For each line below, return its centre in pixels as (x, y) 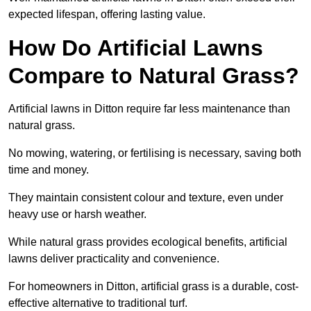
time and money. (49, 170)
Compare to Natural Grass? (154, 76)
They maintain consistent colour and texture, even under (146, 198)
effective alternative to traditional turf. (98, 303)
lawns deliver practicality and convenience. (114, 259)
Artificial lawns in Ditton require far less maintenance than (149, 109)
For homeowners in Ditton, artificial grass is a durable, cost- (153, 287)
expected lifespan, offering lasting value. (107, 15)
